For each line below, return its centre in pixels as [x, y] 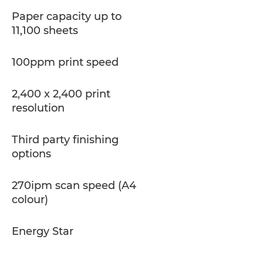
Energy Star [43, 231]
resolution [38, 108]
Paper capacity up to [67, 16]
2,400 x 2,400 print [61, 94]
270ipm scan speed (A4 [74, 186]
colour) [30, 200]
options [31, 154]
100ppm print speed [65, 62]
